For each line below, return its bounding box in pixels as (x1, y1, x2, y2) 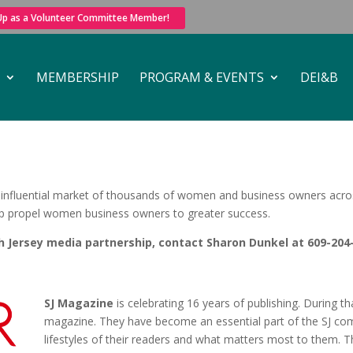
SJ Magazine (43, 295, 113, 310)
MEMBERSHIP (36, 68, 119, 86)
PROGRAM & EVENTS (139, 68, 264, 86)
